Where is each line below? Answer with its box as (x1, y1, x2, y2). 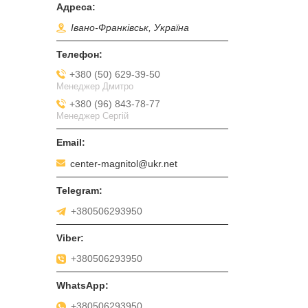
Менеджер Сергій (56, 110, 129, 121)
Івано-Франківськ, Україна (71, 22, 189, 34)
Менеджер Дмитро (56, 80, 133, 91)
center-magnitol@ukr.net (70, 157, 177, 169)
